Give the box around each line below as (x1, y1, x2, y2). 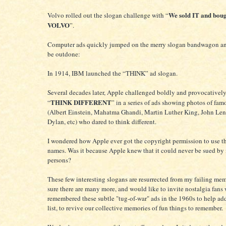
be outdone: (47, 49, 80, 59)
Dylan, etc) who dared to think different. (47, 117, 156, 126)
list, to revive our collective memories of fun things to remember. (47, 203, 223, 212)
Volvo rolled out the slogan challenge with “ (47, 10, 168, 20)
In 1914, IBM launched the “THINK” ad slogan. (47, 68, 178, 78)
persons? (47, 155, 71, 164)
